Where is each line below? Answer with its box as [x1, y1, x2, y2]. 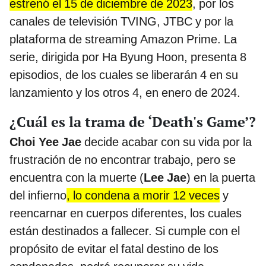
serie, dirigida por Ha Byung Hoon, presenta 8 [9, 49, 246, 64]
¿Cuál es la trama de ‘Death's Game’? [9, 112, 256, 131]
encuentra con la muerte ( [9, 170, 144, 185]
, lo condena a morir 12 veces [66, 188, 220, 202]
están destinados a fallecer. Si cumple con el [9, 223, 240, 238]
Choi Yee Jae [9, 134, 81, 149]
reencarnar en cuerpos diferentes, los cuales [9, 205, 242, 220]
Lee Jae [144, 170, 186, 185]
